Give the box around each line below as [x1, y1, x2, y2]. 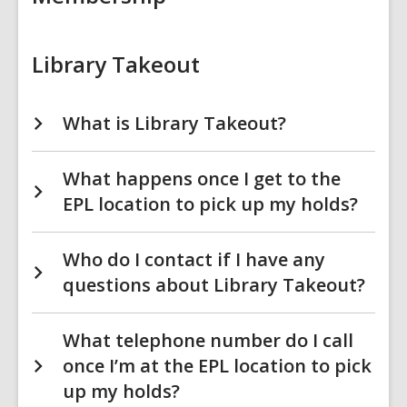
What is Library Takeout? [63, 111, 286, 135]
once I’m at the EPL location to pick [63, 353, 372, 378]
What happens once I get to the [63, 166, 341, 191]
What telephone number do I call [63, 328, 353, 352]
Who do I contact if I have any [63, 247, 325, 272]
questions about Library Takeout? [63, 273, 365, 297]
